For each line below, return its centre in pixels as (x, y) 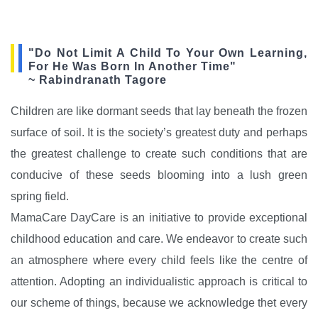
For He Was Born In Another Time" (132, 67)
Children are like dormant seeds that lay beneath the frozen (159, 111)
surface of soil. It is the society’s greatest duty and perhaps (159, 133)
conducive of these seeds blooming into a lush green (159, 175)
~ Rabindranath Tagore (98, 80)
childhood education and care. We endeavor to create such (159, 239)
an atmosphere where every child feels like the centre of (159, 261)
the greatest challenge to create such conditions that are (159, 154)
